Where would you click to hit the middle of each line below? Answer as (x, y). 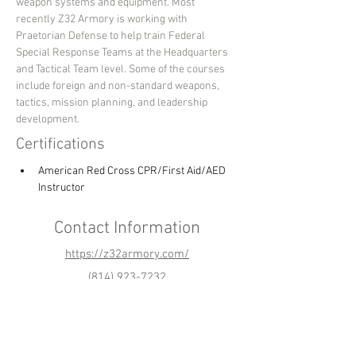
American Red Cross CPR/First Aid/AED (133, 172)
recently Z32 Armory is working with (103, 20)
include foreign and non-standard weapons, (119, 87)
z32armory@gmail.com (127, 301)
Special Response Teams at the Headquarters (123, 53)
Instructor (62, 188)
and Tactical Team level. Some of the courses (122, 70)
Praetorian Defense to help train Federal (112, 37)
